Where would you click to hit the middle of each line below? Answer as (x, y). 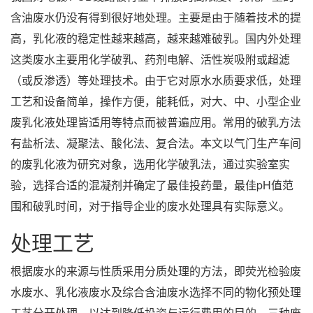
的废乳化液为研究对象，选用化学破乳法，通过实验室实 (150, 163)
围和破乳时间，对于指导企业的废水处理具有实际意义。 (150, 205)
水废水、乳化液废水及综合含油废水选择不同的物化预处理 (156, 291)
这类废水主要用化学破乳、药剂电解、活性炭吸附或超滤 (150, 59)
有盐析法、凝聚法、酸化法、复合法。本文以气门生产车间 (156, 143)
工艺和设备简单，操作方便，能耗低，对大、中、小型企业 (156, 101)
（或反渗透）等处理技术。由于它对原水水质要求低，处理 (156, 80)
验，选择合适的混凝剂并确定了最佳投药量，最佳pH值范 (152, 184)
